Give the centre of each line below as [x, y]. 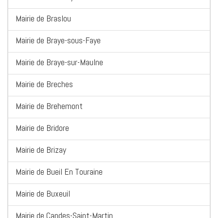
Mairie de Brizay [41, 150]
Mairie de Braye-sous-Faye [58, 40]
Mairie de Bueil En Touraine [59, 172]
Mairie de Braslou [43, 18]
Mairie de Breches [44, 84]
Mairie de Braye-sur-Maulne [59, 62]
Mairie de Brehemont [49, 106]
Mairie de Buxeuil [43, 194]
